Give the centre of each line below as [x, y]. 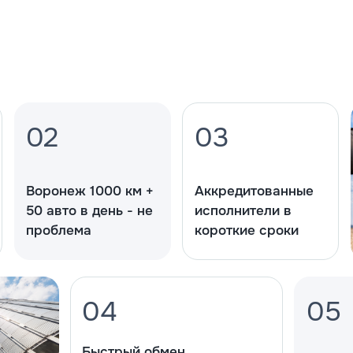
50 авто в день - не [90, 211]
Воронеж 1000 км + [90, 191]
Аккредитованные [254, 191]
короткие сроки [246, 231]
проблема [59, 231]
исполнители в [243, 211]
